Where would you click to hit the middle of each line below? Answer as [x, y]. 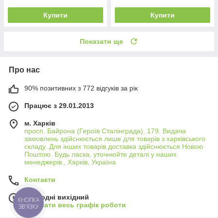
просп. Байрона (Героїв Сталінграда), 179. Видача [105, 131]
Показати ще [101, 41]
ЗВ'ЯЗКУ [28, 206]
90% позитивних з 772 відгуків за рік [81, 88]
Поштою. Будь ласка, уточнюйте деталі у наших [100, 154]
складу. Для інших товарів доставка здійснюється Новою [114, 146]
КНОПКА [29, 200]
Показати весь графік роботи [75, 205]
